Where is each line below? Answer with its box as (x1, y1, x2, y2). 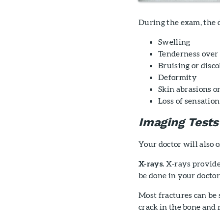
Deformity (158, 72, 197, 82)
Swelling (158, 37, 191, 47)
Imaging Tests (138, 115, 219, 130)
